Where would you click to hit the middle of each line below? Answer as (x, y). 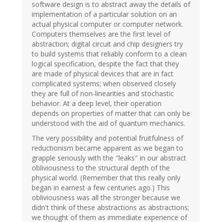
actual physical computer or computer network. (108, 24)
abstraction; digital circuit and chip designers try (107, 44)
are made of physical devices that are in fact (103, 74)
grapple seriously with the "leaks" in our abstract (109, 158)
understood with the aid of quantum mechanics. (109, 123)
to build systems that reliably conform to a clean (109, 54)
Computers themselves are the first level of (101, 34)
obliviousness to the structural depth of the (101, 168)
